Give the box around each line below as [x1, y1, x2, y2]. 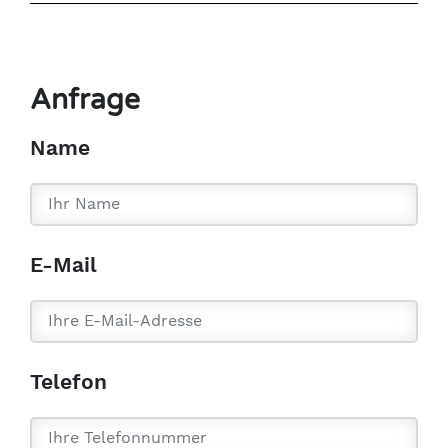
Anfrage [30, 82, 140, 117]
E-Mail [30, 252, 97, 276]
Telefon [30, 369, 107, 393]
